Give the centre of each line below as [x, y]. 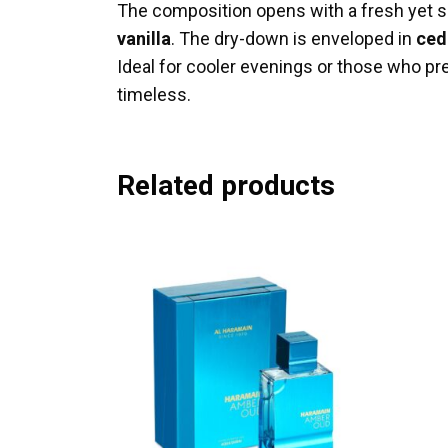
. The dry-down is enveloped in [293, 39]
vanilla [144, 39]
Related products [226, 186]
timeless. [154, 95]
